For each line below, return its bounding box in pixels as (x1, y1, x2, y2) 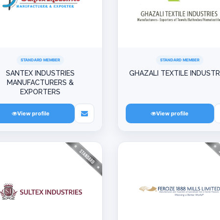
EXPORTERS (20, 88, 61, 96)
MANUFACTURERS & (7, 79, 74, 86)
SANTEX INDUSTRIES (6, 69, 75, 77)
